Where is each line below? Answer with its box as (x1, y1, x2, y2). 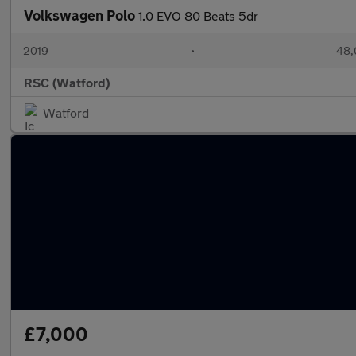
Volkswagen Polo (24, 6, 138, 24)
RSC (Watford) (24, 75, 110, 90)
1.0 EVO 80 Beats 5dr (138, 8, 258, 23)
